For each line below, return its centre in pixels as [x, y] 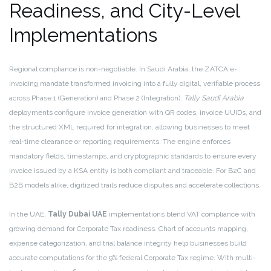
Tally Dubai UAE [77, 214]
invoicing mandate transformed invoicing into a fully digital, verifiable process [135, 84]
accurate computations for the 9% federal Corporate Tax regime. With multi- [132, 258]
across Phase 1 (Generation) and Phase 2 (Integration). [96, 98]
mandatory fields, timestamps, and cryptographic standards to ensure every [133, 156]
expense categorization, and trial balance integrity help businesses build [128, 243]
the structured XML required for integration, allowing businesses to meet [129, 127]
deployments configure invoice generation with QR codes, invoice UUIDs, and [135, 113]
